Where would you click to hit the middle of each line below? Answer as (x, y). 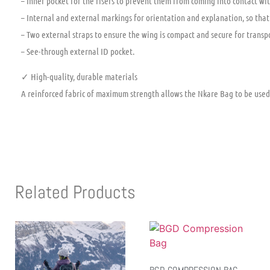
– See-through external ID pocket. (78, 51)
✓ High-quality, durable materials (79, 76)
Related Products (75, 193)
